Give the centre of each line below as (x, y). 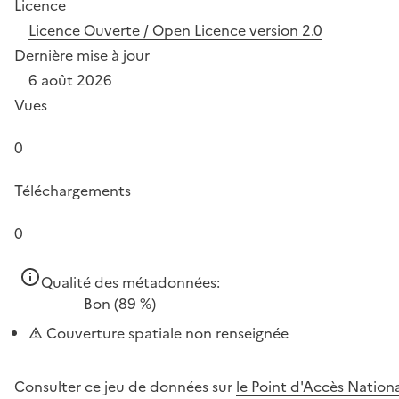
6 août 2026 (70, 80)
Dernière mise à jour (82, 55)
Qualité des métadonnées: (130, 282)
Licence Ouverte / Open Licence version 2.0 (175, 30)
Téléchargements (73, 191)
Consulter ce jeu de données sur (125, 387)
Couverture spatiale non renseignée (166, 333)
